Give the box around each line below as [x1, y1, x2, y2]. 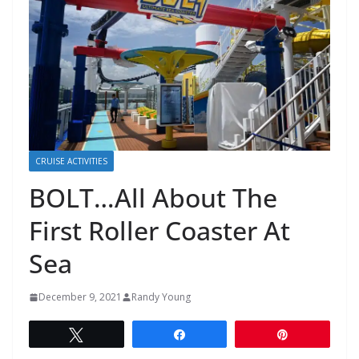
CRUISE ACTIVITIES [35, 155, 107, 167]
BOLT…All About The [29, 180, 277, 216]
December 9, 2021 [38, 290, 122, 305]
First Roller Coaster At [29, 213, 290, 248]
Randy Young [131, 290, 191, 305]
